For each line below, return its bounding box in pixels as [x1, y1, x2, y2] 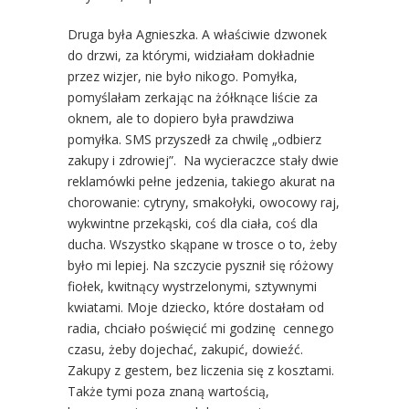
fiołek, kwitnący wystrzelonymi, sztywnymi [68, 277, 317, 295]
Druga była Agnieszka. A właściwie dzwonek [68, 25, 327, 43]
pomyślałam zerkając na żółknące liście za [68, 88, 318, 106]
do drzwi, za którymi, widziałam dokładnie [68, 46, 315, 64]
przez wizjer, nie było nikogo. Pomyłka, [68, 67, 298, 85]
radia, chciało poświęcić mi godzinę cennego [68, 319, 334, 337]
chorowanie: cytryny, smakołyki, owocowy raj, [68, 193, 340, 211]
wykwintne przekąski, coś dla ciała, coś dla [68, 214, 318, 232]
